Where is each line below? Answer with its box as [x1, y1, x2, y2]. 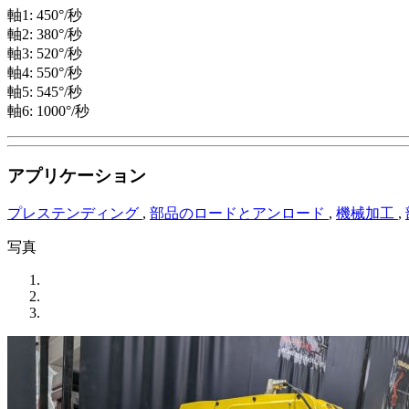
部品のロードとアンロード [150, 205, 329, 222]
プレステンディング [7, 205, 142, 222]
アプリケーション [7, 165, 146, 185]
